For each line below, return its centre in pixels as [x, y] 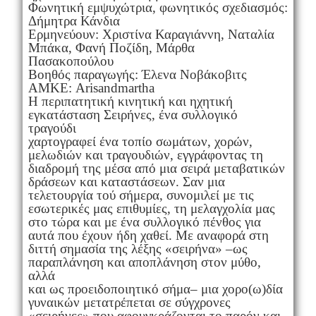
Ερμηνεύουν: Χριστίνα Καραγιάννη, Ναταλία [151, 34]
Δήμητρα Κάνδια [74, 20]
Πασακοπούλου [71, 61]
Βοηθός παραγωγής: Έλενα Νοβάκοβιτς [137, 74]
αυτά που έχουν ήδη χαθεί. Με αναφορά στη [148, 235]
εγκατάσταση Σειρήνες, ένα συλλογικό [133, 114]
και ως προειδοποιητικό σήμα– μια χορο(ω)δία [155, 288]
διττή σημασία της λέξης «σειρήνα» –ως [138, 248]
